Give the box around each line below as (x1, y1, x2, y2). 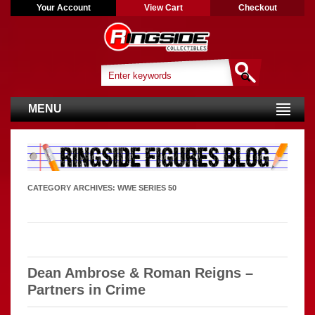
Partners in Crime (27, 281, 146, 297)
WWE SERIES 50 (117, 183, 176, 192)
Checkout (238, 3, 277, 13)
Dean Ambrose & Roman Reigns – (27, 264, 253, 281)
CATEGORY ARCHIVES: (27, 183, 117, 192)
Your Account (36, 3, 91, 13)
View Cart (143, 3, 183, 13)
